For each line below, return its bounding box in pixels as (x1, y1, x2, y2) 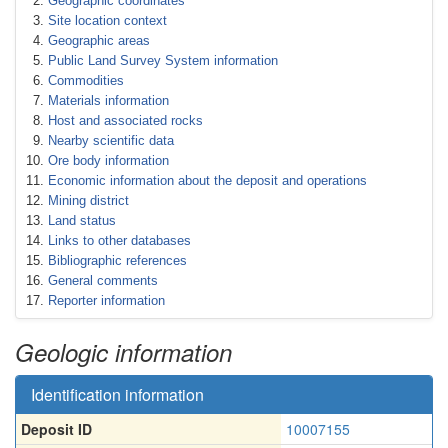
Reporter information (48, 293, 165, 308)
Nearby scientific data (48, 133, 174, 148)
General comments (48, 273, 158, 288)
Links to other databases (48, 233, 191, 248)
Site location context (48, 13, 167, 28)
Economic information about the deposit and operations (48, 173, 367, 188)
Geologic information (15, 335, 232, 369)
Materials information (48, 93, 169, 108)
